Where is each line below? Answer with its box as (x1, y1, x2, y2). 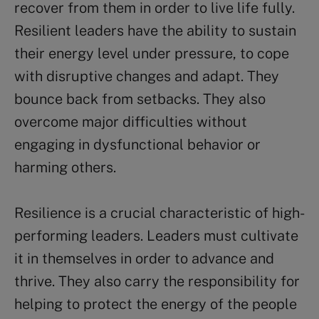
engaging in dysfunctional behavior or (14, 135, 261, 153)
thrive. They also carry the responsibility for (14, 272, 300, 290)
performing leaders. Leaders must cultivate (14, 226, 298, 244)
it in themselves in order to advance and (14, 249, 274, 267)
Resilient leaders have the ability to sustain (14, 21, 296, 39)
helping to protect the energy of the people (14, 295, 297, 313)
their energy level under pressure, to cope (14, 44, 289, 62)
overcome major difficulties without (14, 113, 247, 130)
